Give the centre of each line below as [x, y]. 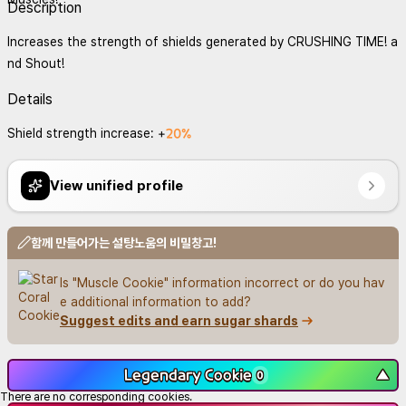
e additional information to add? [155, 302]
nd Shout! [36, 63]
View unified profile [116, 185]
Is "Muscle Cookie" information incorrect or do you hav [222, 283]
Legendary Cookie [188, 375]
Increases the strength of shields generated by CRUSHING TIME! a [203, 42]
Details [30, 99]
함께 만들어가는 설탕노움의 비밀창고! [124, 243]
